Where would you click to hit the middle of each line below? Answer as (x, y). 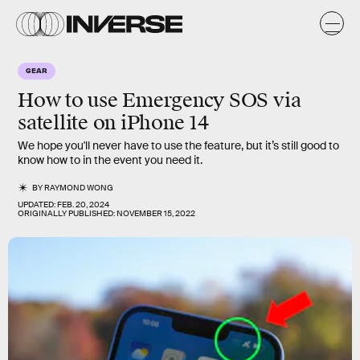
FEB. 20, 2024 (83, 205)
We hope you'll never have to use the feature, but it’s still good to (178, 145)
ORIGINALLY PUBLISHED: (67, 213)
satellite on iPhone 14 (113, 123)
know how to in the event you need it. (110, 160)
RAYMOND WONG (79, 188)
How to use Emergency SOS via (160, 100)
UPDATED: (37, 205)
